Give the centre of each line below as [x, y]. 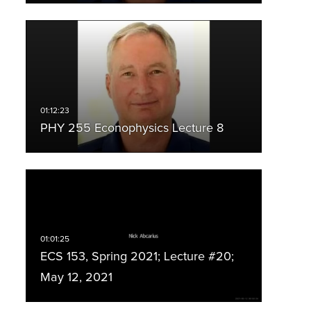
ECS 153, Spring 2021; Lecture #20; [137, 257]
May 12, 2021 [76, 278]
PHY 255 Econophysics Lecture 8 [132, 129]
